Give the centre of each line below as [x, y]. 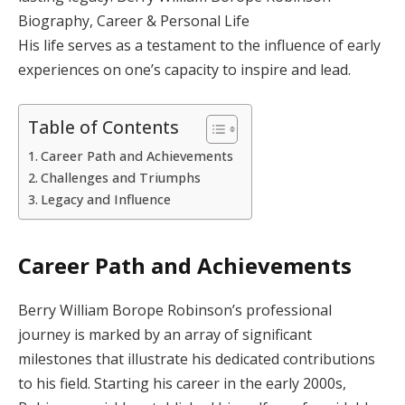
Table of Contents [104, 127]
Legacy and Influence [105, 200]
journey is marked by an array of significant [165, 334]
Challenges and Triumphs [120, 178]
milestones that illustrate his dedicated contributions [197, 358]
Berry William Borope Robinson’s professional [175, 310]
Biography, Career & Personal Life [134, 20]
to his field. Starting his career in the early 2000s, [182, 383]
